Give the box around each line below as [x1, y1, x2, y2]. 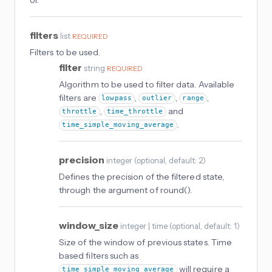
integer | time [120, 220, 168, 231]
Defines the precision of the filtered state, [59, 171, 225, 182]
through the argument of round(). [59, 184, 192, 195]
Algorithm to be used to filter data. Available [59, 78, 235, 90]
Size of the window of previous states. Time [59, 236, 233, 248]
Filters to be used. [30, 46, 101, 58]
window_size [59, 219, 120, 231]
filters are [59, 92, 98, 103]
